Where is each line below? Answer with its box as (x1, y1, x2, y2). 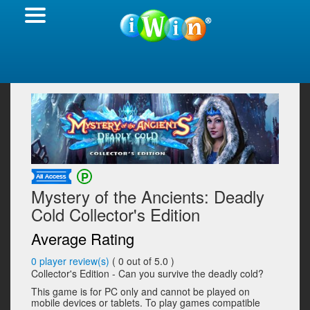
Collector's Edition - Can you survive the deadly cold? (31, 266, 264, 281)
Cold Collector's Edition (31, 202, 200, 227)
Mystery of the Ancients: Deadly (31, 184, 264, 209)
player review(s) (39, 254, 109, 268)
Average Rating (31, 228, 134, 250)
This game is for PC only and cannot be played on (31, 284, 250, 299)
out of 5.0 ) (127, 254, 174, 268)
